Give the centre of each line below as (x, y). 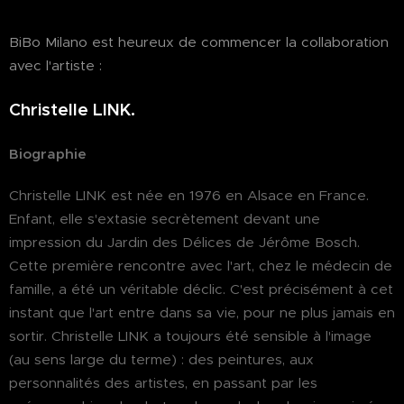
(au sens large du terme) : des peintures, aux (161, 359)
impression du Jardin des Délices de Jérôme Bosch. (184, 242)
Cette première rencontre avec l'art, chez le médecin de (201, 266)
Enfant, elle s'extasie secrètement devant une (165, 219)
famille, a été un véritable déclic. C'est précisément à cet (201, 289)
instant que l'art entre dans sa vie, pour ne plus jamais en (202, 312)
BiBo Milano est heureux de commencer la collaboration (199, 42)
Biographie (50, 154)
